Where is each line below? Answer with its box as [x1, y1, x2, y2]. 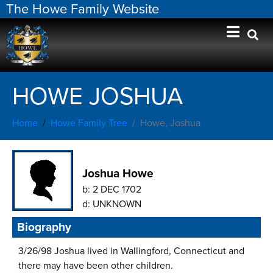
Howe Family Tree [51, 117, 127, 130]
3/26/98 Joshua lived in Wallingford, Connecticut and [18, 245, 244, 258]
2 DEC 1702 [93, 183, 141, 196]
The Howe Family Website [6, 1, 159, 17]
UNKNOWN [93, 198, 141, 211]
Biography [17, 220, 71, 235]
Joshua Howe [82, 166, 154, 181]
